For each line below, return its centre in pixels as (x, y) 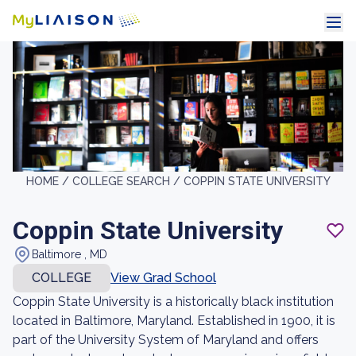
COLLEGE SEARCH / (128, 181)
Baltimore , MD (70, 254)
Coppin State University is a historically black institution (173, 302)
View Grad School (163, 278)
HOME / (49, 181)
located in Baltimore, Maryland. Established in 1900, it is (174, 321)
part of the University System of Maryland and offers (166, 340)
